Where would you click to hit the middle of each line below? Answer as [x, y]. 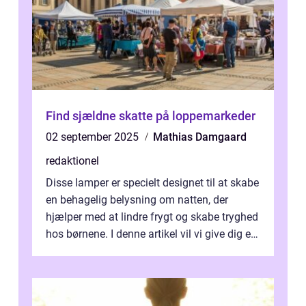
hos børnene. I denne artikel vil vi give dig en [151, 234]
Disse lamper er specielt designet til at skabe [152, 183]
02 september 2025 [94, 137]
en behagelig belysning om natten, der [137, 200]
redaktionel [72, 161]
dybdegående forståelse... [108, 251]
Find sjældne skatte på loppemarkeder [151, 116]
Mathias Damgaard [200, 137]
